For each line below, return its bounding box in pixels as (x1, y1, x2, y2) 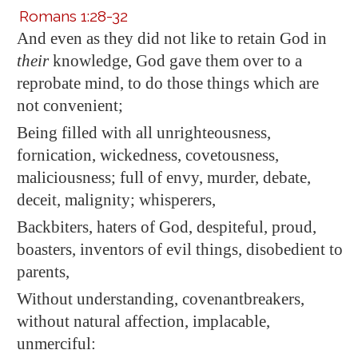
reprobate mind (17, 74, 120, 93)
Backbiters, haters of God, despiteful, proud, (17, 217, 316, 237)
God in (276, 29, 327, 48)
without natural (17, 312, 121, 331)
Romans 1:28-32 (19, 7, 128, 25)
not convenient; (17, 96, 123, 115)
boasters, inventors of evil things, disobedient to (17, 240, 343, 259)
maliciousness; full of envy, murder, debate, (17, 168, 311, 187)
